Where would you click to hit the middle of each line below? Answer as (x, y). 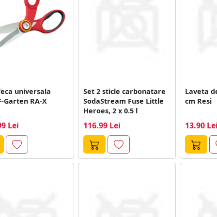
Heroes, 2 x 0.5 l (110, 110)
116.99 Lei (102, 125)
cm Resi (198, 101)
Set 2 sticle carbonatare (124, 91)
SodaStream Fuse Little (123, 101)
